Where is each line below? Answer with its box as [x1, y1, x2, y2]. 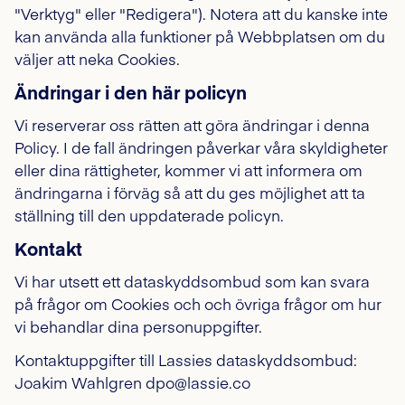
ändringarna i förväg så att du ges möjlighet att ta [14, 182, 365, 203]
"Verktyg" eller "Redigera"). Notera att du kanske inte [14, 3, 388, 24]
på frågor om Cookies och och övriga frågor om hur [14, 293, 381, 315]
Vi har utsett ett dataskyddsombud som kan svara [14, 270, 370, 292]
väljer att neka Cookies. [14, 48, 180, 70]
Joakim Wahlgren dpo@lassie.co [14, 372, 250, 393]
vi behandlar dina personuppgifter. [14, 316, 262, 337]
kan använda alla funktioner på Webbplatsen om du [14, 25, 385, 47]
